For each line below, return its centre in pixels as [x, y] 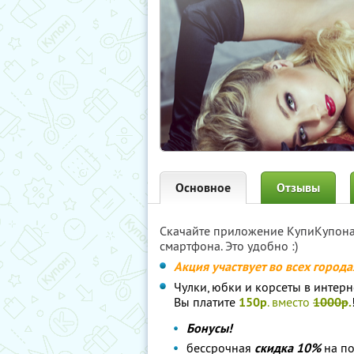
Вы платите [205, 302]
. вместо [290, 302]
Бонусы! [209, 328]
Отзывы [298, 188]
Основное [203, 188]
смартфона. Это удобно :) [229, 246]
